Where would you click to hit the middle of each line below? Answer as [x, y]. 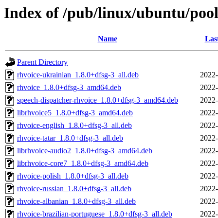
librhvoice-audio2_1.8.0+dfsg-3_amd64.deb [85, 151]
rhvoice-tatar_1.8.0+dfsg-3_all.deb [70, 138]
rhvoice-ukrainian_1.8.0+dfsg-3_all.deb [78, 75]
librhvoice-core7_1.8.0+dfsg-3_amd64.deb [83, 163]
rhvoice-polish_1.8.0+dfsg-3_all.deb [73, 176]
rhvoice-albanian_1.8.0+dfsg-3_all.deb [76, 201]
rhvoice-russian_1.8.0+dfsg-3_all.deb [74, 189]
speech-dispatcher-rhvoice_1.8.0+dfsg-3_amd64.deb [98, 100]
